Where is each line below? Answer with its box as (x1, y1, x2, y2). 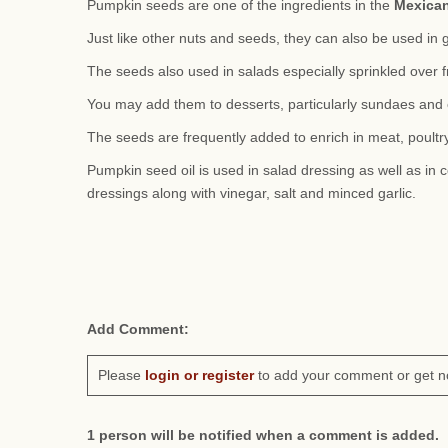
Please (98, 367, 145, 383)
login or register (145, 367, 254, 383)
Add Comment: (87, 321, 189, 337)
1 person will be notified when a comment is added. (87, 427, 439, 443)
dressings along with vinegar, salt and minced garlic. (87, 185, 416, 201)
